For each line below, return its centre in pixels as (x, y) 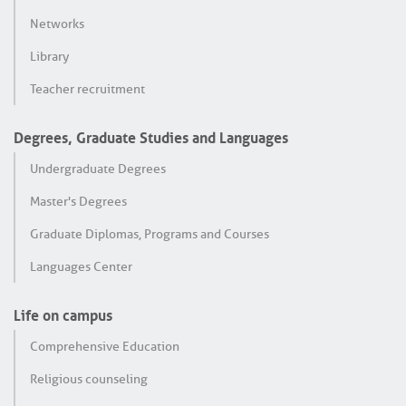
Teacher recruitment (87, 88)
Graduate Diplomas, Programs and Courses (150, 233)
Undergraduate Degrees (98, 168)
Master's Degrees (78, 201)
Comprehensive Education (105, 346)
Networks (57, 23)
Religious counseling (89, 378)
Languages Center (81, 266)
